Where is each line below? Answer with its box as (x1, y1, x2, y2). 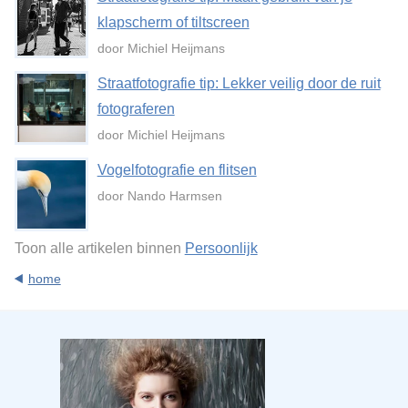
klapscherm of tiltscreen (97, 15, 250, 31)
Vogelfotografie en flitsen (97, 162, 257, 178)
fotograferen (97, 101, 175, 117)
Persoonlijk (184, 240, 258, 257)
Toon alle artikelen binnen (14, 240, 185, 257)
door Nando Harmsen (97, 189, 222, 204)
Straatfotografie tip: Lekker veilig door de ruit (97, 76, 381, 92)
